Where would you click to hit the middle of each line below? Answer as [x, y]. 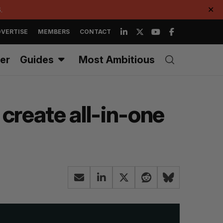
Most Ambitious [117, 60]
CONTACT [95, 32]
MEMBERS [54, 32]
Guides [37, 60]
